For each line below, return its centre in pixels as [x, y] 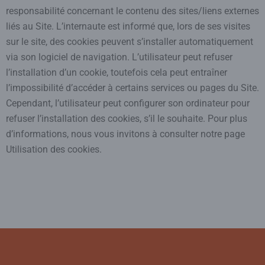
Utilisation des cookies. [54, 149]
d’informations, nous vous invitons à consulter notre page [125, 134]
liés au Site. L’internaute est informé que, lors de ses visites [128, 26]
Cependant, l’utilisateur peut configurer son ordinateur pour [128, 103]
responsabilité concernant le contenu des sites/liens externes [132, 11]
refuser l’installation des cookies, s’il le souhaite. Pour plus [127, 119]
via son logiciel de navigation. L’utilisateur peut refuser [119, 57]
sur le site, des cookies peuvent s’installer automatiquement [130, 42]
